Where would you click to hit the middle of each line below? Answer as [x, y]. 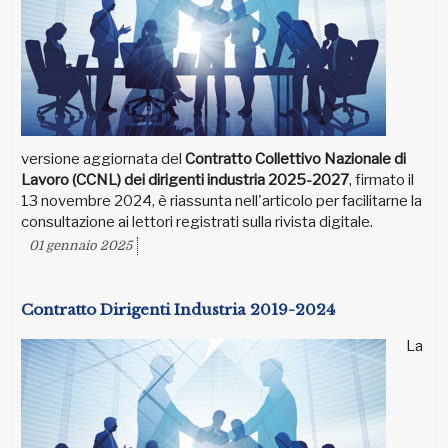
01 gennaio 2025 [80, 246]
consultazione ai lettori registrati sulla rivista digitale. [197, 222]
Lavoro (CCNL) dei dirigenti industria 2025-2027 [185, 180]
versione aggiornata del [103, 159]
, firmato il [381, 180]
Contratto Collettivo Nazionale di [295, 159]
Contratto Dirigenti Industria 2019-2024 [178, 310]
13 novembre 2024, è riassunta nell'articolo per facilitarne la [221, 201]
